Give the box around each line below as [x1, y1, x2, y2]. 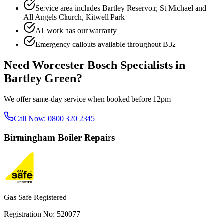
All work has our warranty [35, 26, 117, 35]
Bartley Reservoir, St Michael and [102, 4, 206, 13]
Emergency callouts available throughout [35, 40, 163, 49]
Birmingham [4, 132, 55, 143]
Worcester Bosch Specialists [32, 59, 173, 72]
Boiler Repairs [58, 132, 115, 143]
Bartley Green [4, 72, 76, 85]
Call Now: [14, 114, 48, 123]
